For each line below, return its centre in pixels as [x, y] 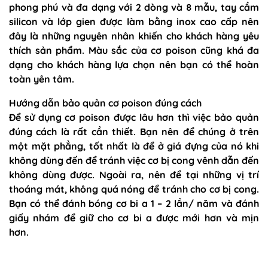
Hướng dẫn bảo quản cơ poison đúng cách [105, 103]
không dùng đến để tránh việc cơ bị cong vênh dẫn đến [134, 160]
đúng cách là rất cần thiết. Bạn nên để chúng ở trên [134, 132]
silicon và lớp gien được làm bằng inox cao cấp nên [134, 22]
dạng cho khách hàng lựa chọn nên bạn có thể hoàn [134, 65]
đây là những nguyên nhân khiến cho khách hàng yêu [134, 36]
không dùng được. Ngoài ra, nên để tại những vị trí [134, 175]
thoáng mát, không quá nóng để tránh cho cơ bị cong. [134, 189]
